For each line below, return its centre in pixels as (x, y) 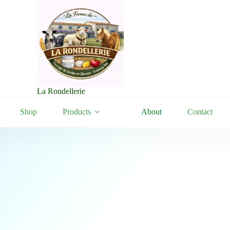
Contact (200, 112)
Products (76, 112)
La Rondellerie (61, 91)
